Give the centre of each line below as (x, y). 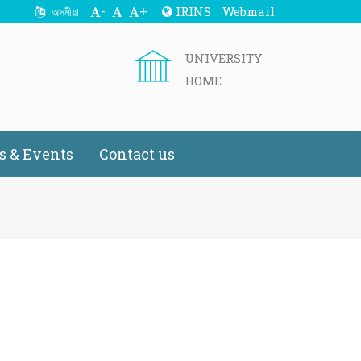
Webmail (249, 11)
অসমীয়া (65, 12)
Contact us (137, 154)
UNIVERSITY (223, 58)
